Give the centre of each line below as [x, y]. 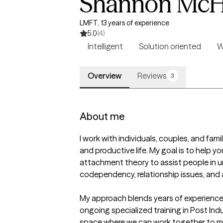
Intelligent [105, 46]
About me [102, 116]
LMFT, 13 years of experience [124, 23]
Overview [105, 76]
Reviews [152, 76]
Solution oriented [170, 46]
